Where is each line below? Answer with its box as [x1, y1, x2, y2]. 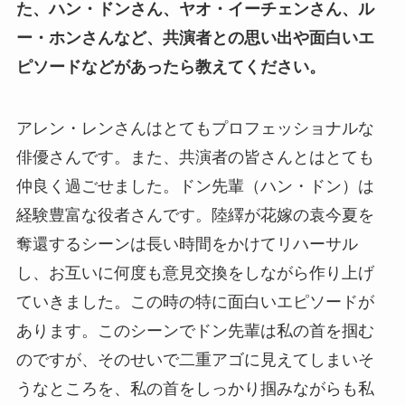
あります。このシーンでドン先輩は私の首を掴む [15, 321, 374, 340]
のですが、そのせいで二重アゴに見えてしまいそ [15, 350, 374, 369]
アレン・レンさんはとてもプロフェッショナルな [15, 118, 374, 137]
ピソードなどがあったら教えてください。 [15, 58, 325, 77]
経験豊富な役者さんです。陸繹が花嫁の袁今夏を [15, 205, 374, 224]
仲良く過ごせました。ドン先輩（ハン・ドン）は [15, 176, 374, 195]
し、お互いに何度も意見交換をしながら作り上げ [15, 263, 374, 282]
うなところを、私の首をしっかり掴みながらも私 [15, 379, 374, 398]
